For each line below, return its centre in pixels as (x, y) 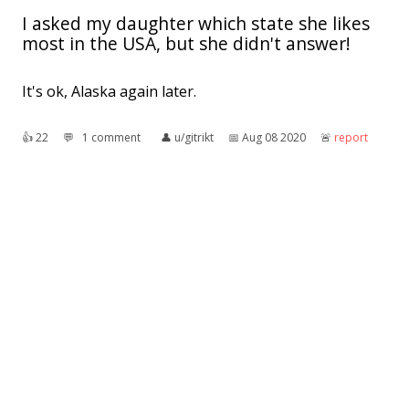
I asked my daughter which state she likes (196, 24)
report (351, 138)
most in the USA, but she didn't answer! (186, 44)
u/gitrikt (194, 138)
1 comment (111, 138)
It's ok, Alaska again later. (109, 92)
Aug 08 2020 (274, 138)
